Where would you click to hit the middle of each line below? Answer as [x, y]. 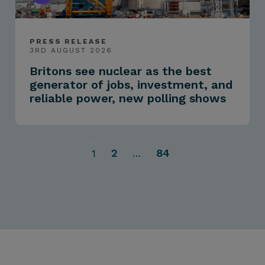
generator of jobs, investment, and [131, 85]
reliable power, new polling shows [128, 98]
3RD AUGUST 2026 [71, 51]
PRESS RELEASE [69, 42]
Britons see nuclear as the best [121, 71]
